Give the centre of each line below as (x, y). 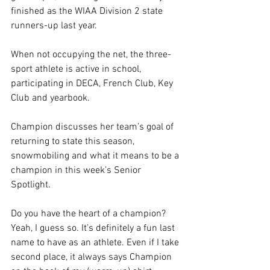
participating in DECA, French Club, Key (93, 84)
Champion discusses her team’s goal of (93, 127)
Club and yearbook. (50, 99)
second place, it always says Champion (93, 258)
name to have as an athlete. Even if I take (96, 243)
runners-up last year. (54, 26)
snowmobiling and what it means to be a (96, 156)
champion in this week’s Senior (77, 171)
